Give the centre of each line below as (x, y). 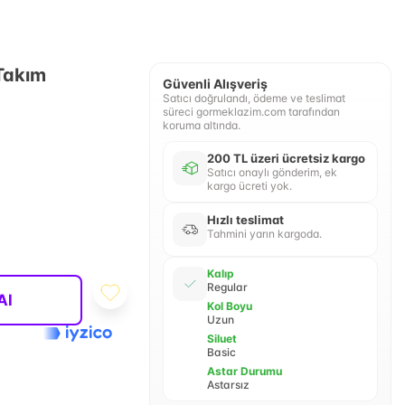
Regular (227, 287)
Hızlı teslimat (245, 220)
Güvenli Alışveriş (215, 84)
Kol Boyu (229, 306)
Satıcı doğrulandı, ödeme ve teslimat (254, 98)
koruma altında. (201, 125)
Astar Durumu (244, 371)
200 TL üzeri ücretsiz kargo (286, 158)
